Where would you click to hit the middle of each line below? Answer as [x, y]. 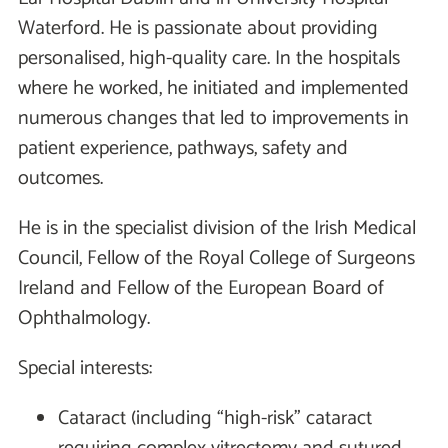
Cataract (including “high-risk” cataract [215, 419]
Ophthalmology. [84, 319]
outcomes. [60, 179]
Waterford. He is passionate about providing [198, 29]
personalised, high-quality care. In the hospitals [209, 59]
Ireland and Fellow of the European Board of [201, 289]
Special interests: [85, 369]
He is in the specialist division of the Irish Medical [217, 229]
